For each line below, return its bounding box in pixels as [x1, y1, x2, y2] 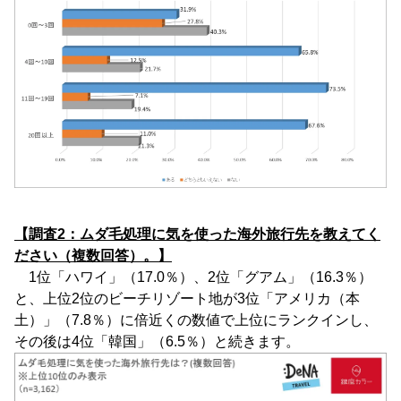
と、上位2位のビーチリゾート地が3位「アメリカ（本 [14, 290, 360, 306]
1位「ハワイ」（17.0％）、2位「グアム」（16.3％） [14, 269, 372, 285]
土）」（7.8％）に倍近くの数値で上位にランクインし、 [14, 311, 378, 328]
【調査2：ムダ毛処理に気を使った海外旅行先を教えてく [14, 226, 380, 242]
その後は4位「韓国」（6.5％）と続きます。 [14, 333, 307, 349]
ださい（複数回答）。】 [14, 247, 172, 263]
